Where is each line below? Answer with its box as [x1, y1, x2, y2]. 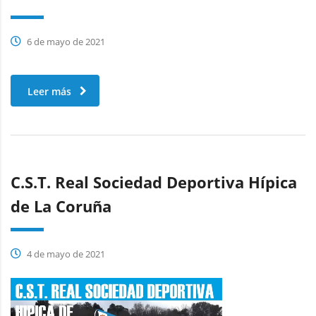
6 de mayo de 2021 [25, 35, 105, 48]
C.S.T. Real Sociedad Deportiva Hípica [11, 171, 297, 193]
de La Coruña [11, 195, 111, 217]
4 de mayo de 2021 [25, 247, 105, 260]
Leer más [28, 84, 71, 98]
